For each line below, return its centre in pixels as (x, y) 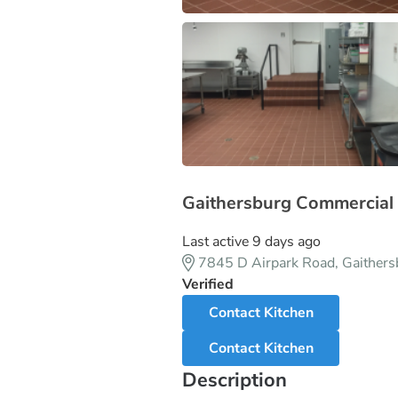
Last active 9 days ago (251, 241)
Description (235, 380)
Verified (208, 284)
